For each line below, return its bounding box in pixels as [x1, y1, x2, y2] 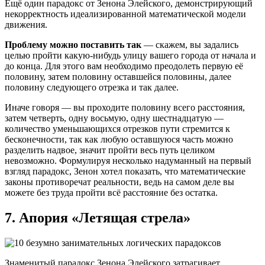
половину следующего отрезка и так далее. [5, 82, 179, 92]
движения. [5, 19, 47, 30]
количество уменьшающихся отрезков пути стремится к [5, 123, 230, 134]
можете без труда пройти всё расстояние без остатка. [5, 187, 218, 198]
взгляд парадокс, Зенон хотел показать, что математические [5, 166, 245, 176]
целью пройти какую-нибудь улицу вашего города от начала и [5, 50, 256, 60]
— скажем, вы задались [144, 39, 238, 50]
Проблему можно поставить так [5, 39, 144, 50]
